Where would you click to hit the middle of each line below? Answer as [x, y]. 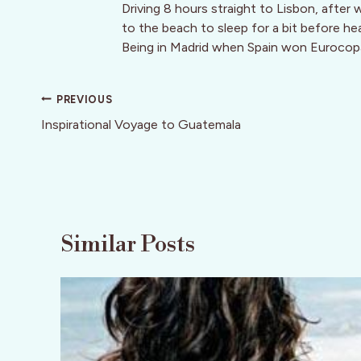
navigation [95, 128]
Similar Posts [128, 244]
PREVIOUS [85, 99]
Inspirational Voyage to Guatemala [141, 124]
